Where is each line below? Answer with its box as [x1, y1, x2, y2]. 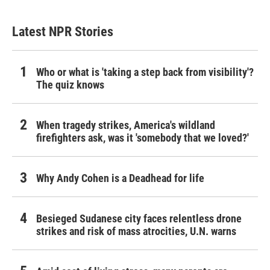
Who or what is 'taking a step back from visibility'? [36, 66, 254, 79]
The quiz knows [36, 78, 104, 92]
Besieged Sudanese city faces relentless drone [36, 212, 242, 225]
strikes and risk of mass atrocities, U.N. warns [36, 225, 236, 238]
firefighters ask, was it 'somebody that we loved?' [36, 131, 249, 145]
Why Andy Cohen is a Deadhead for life [36, 172, 204, 185]
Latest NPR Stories [12, 24, 113, 40]
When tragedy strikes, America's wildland [36, 119, 215, 132]
